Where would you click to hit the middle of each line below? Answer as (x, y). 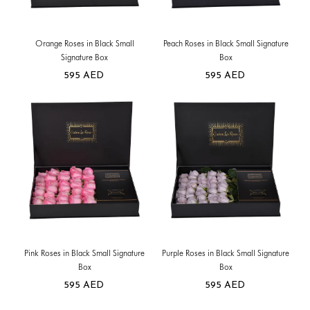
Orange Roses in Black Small (84, 43)
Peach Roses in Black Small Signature (226, 43)
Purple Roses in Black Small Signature (226, 253)
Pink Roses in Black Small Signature (84, 253)
